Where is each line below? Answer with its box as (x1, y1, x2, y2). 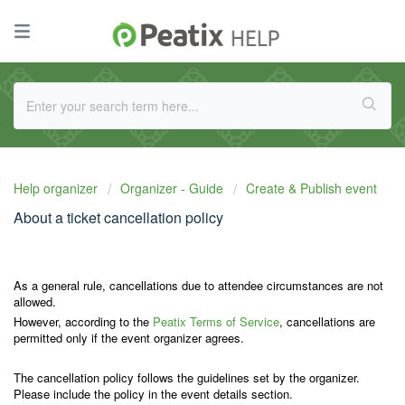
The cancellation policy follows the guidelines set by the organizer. (14, 369, 360, 386)
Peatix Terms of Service (153, 313, 279, 330)
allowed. (14, 293, 56, 310)
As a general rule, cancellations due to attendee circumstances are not (14, 277, 383, 294)
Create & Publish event (246, 179, 377, 197)
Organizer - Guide (120, 179, 223, 197)
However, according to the (14, 313, 153, 330)
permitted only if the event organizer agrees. (14, 329, 244, 346)
